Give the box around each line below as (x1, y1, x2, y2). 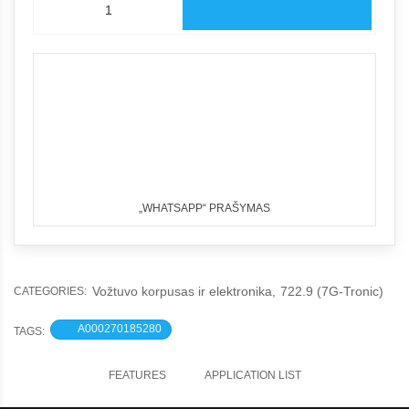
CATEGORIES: (14, 284, 92, 298)
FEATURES (108, 368, 166, 382)
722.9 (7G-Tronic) (280, 283, 383, 299)
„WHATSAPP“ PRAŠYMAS (139, 201, 270, 215)
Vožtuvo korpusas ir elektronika (92, 283, 272, 299)
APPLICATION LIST (204, 368, 301, 382)
